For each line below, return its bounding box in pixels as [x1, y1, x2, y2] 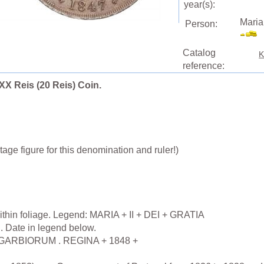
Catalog [182, 48, 216, 58]
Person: [184, 19, 217, 29]
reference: [182, 61, 225, 71]
